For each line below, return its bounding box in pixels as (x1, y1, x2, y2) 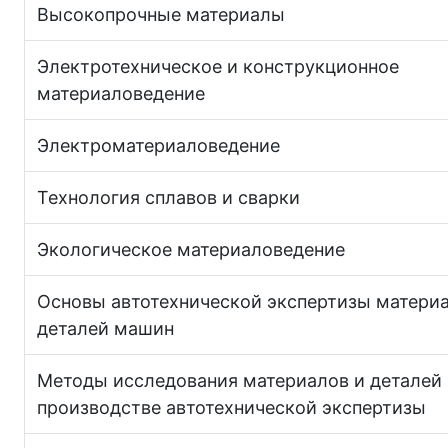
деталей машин (37, 317, 174, 339)
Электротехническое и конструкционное (37, 55, 399, 77)
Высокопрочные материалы (37, 3, 285, 25)
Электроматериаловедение (37, 134, 280, 156)
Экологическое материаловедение (37, 238, 345, 260)
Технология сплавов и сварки (37, 186, 300, 208)
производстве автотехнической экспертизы (37, 396, 426, 418)
